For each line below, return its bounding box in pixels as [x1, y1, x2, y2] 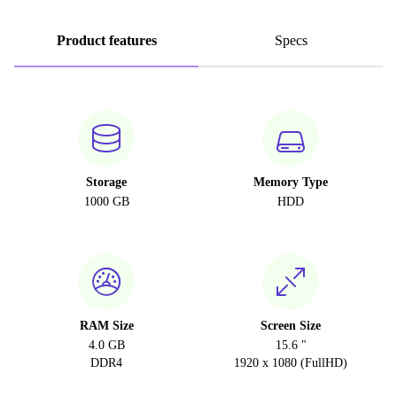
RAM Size [79, 319, 134, 332]
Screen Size [261, 319, 321, 332]
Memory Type [253, 175, 328, 189]
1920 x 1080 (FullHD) [234, 356, 347, 370]
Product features [56, 33, 157, 48]
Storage [86, 175, 127, 189]
